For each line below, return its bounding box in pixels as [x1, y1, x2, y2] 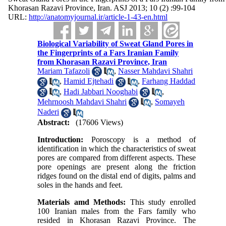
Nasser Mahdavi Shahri [118, 67, 193, 75]
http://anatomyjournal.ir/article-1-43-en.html [28, 13, 167, 21]
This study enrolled [126, 197, 196, 206]
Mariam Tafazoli [37, 67, 90, 75]
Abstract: [37, 118, 70, 127]
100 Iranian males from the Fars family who [37, 206, 196, 215]
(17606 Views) [76, 118, 124, 127]
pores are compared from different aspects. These [37, 153, 196, 162]
